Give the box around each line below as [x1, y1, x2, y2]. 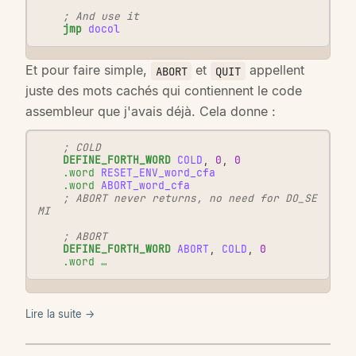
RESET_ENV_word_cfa [101, 166, 215, 180]
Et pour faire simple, [25, 62, 151, 79]
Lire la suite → [25, 307, 95, 320]
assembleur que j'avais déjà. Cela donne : [25, 103, 276, 120]
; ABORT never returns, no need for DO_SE [63, 192, 317, 206]
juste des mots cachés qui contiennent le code [25, 83, 302, 99]
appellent [245, 62, 304, 79]
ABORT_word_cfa [101, 179, 190, 193]
